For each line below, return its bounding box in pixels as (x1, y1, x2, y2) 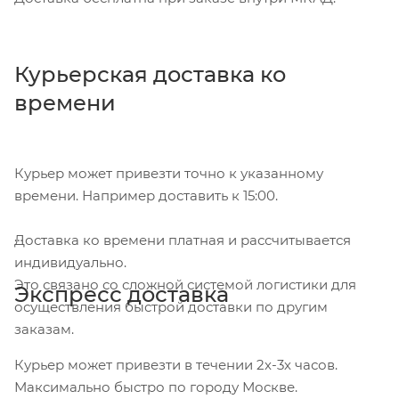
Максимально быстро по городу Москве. (14, 378, 305, 395)
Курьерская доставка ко (14, 61, 286, 87)
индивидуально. (14, 253, 130, 271)
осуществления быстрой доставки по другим (14, 297, 328, 315)
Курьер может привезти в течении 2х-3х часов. (14, 355, 338, 373)
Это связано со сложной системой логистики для (14, 275, 356, 293)
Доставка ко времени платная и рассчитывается (14, 231, 351, 248)
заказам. (14, 320, 74, 338)
